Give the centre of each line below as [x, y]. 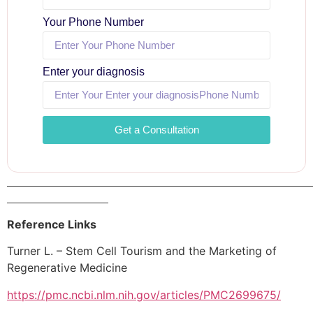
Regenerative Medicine [67, 268]
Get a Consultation [156, 130]
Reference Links [52, 225]
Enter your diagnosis [94, 71]
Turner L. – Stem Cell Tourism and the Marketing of [142, 251]
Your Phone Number [93, 22]
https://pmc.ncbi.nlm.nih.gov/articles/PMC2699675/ [144, 294]
